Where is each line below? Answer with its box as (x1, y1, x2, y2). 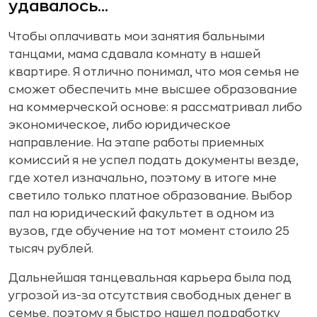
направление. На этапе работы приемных (8, 137, 264, 149)
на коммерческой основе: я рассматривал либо (8, 102, 302, 113)
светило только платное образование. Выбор (8, 190, 292, 202)
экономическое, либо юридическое (8, 120, 231, 131)
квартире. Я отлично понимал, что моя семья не (8, 67, 299, 78)
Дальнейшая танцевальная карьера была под (8, 272, 292, 284)
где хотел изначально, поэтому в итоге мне (8, 173, 277, 184)
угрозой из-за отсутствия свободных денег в (8, 290, 292, 301)
